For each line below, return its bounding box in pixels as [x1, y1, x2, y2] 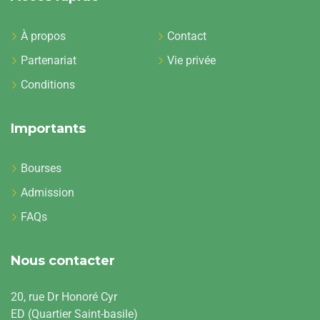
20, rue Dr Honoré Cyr [11, 289, 117, 304]
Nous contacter [11, 252, 115, 269]
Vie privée [166, 53, 216, 67]
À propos [21, 29, 66, 43]
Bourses [21, 161, 61, 175]
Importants [11, 120, 86, 136]
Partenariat [21, 53, 76, 67]
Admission [21, 185, 74, 199]
